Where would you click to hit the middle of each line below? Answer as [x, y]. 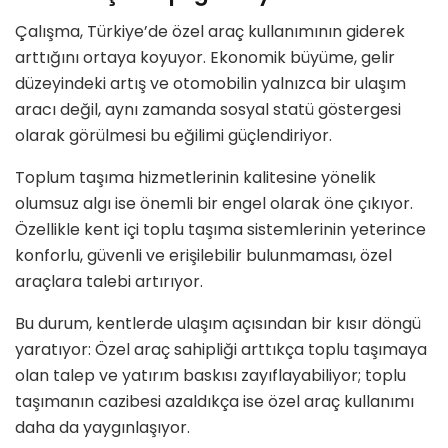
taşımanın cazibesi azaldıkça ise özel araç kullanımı [214, 402]
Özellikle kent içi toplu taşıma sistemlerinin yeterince [220, 230]
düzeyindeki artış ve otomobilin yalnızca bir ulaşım [210, 84]
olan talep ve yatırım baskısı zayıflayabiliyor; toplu [210, 376]
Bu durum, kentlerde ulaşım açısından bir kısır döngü [218, 324]
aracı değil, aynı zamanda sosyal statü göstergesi [208, 110]
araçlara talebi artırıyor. [109, 282]
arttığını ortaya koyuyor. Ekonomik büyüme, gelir [205, 58]
